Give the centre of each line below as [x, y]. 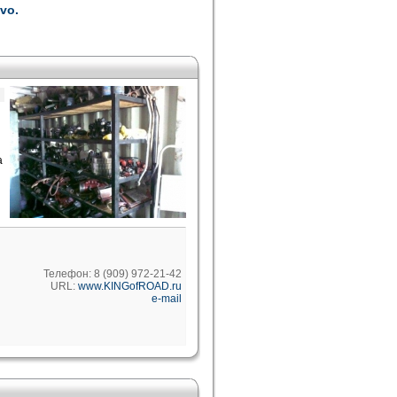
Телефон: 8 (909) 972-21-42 [113, 274]
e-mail [167, 299]
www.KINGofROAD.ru [130, 286]
